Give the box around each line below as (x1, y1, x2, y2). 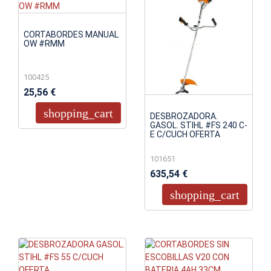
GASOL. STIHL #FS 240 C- (150, 120, 247, 131)
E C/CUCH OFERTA (150, 129, 220, 140)
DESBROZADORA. (150, 111, 218, 122)
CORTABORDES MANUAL (24, 30, 119, 40)
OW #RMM (24, 39, 65, 49)
